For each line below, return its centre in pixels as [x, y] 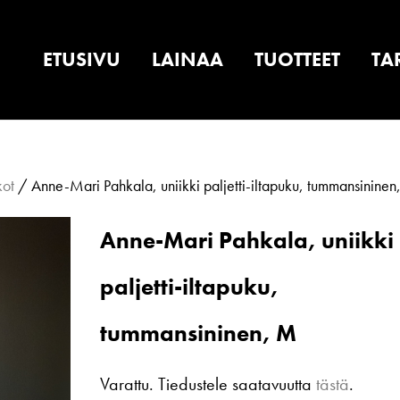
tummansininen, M [199, 333]
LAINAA [187, 59]
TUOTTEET [297, 59]
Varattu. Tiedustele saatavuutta [208, 384]
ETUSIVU [82, 59]
